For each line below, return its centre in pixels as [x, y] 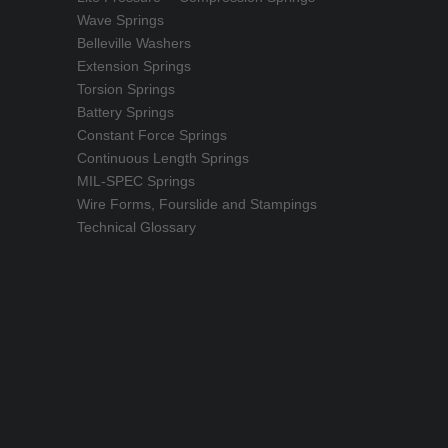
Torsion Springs [126, 89]
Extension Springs [134, 66]
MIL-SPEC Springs [136, 181]
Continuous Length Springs [163, 158]
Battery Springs [125, 112]
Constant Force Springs [152, 135]
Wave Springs [120, 20]
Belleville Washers [134, 43]
